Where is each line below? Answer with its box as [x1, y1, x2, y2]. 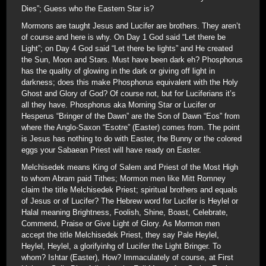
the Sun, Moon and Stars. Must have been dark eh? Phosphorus [21, 55, 243, 64]
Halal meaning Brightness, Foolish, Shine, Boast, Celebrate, [21, 208, 228, 217]
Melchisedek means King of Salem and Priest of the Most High [21, 163, 238, 172]
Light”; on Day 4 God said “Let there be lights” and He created [21, 44, 233, 53]
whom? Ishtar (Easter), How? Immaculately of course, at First [21, 253, 233, 262]
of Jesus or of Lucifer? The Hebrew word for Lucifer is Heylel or [21, 197, 238, 205]
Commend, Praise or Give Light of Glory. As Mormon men [21, 219, 220, 228]
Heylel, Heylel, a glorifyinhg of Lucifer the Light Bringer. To [21, 242, 221, 251]
